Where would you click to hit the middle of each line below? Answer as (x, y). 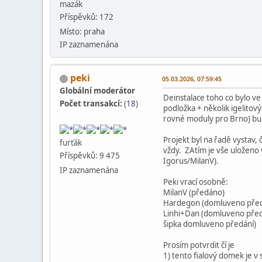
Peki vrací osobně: (196, 182)
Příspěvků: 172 (87, 17)
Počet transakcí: (92, 104)
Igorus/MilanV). (191, 161)
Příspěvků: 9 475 (90, 156)
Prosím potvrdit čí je (199, 245)
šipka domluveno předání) (210, 224)
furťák (71, 143)
